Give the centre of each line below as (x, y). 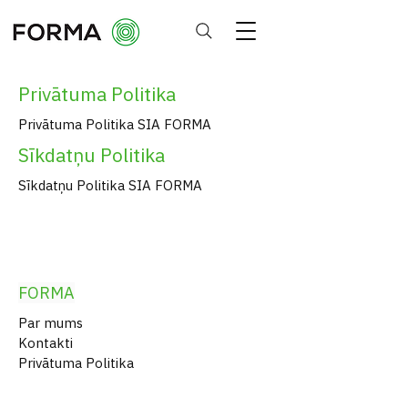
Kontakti (46, 343)
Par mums (51, 323)
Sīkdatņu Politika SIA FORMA (110, 185)
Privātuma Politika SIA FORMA (115, 124)
